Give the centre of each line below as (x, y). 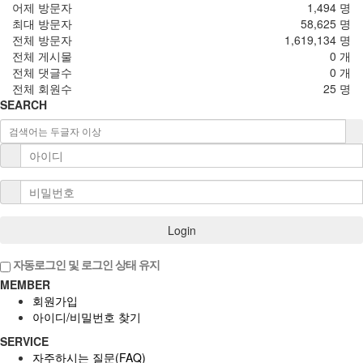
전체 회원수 (42, 88)
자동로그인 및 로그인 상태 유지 (85, 264)
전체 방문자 (42, 39)
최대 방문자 (42, 23)
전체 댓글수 (42, 72)
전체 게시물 (42, 56)
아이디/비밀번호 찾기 (87, 317)
